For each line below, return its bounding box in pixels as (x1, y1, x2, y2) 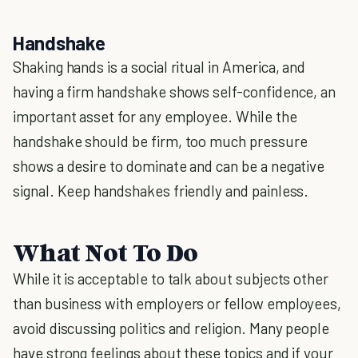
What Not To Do (13, 237, 198, 267)
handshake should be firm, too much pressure (13, 132, 308, 150)
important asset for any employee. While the (13, 107, 297, 125)
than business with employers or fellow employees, (13, 294, 342, 312)
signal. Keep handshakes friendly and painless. (13, 181, 309, 200)
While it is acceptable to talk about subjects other (13, 269, 329, 288)
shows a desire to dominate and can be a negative (13, 157, 325, 175)
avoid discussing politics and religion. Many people (13, 319, 330, 337)
